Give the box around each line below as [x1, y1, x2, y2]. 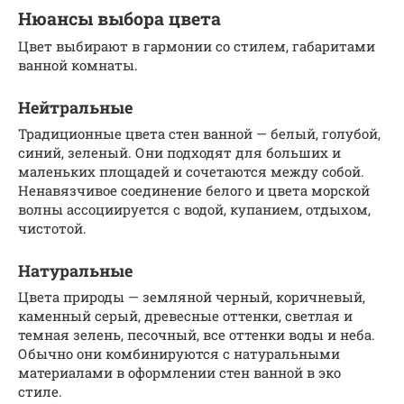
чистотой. [18, 218, 87, 237]
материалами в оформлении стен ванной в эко [18, 363, 341, 381]
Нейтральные [18, 96, 133, 118]
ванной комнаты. [18, 55, 138, 74]
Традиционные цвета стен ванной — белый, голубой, [18, 124, 381, 142]
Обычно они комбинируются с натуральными [18, 344, 340, 363]
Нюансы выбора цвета [18, 6, 221, 30]
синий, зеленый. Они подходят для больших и [18, 142, 341, 161]
